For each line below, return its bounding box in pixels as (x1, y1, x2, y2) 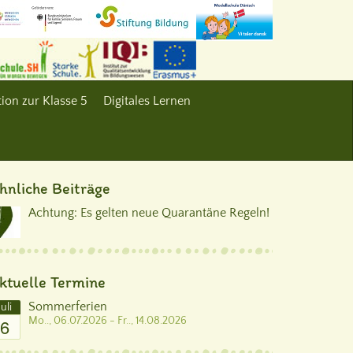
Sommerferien (28, 299, 107, 314)
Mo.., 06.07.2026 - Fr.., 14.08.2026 (28, 314, 187, 327)
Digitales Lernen (103, 94, 191, 108)
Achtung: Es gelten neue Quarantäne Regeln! (28, 206, 269, 220)
